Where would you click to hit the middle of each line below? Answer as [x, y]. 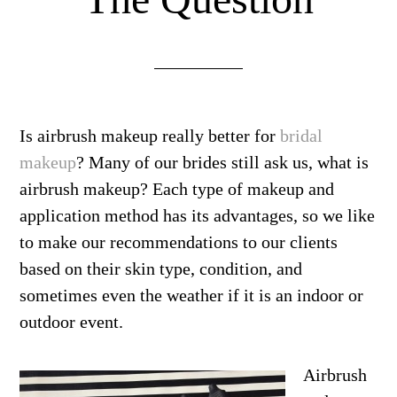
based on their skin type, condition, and [161, 269]
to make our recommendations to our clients [179, 242]
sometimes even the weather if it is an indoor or [192, 295]
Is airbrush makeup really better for [150, 136]
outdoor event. [72, 322]
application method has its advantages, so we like [198, 215]
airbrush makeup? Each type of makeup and [177, 189]
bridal [302, 136]
